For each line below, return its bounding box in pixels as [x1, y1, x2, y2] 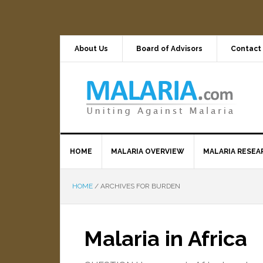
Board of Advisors [136, 45, 203, 53]
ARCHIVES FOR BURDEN [99, 182, 180, 190]
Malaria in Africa [84, 226, 247, 251]
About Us [75, 45, 108, 53]
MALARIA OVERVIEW [111, 147, 184, 156]
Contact [231, 45, 261, 53]
